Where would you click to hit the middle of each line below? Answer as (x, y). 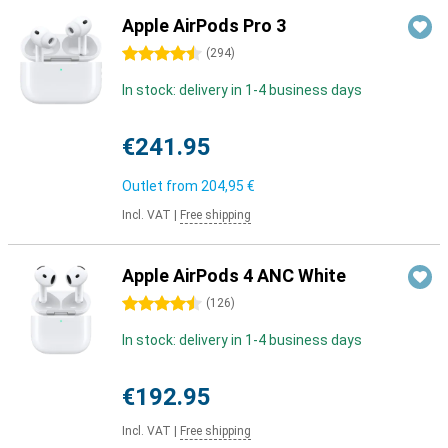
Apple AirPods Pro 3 (204, 25)
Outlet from (161, 186)
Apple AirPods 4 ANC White (234, 275)
